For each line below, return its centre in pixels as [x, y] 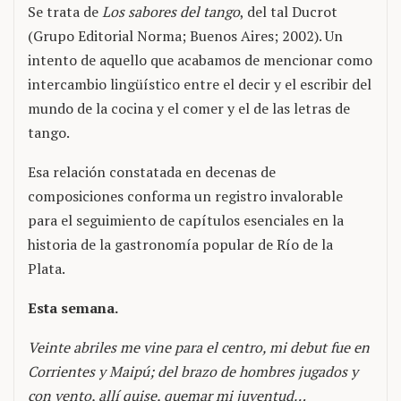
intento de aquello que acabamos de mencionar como [200, 60]
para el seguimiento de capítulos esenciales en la [186, 220]
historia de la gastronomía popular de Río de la [180, 244]
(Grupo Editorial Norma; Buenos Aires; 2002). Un [185, 35]
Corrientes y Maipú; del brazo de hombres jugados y [193, 371]
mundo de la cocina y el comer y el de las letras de [189, 108]
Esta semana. [73, 307]
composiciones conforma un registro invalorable [185, 196]
